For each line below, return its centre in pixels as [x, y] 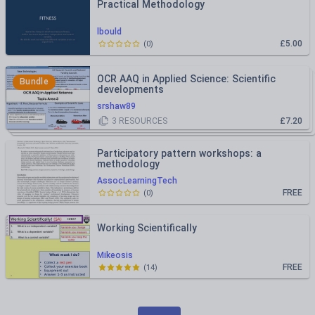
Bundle [34, 82]
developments [130, 89]
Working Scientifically [147, 228]
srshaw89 [116, 106]
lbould [109, 32]
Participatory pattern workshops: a [179, 153]
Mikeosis [115, 255]
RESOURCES [142, 121]
